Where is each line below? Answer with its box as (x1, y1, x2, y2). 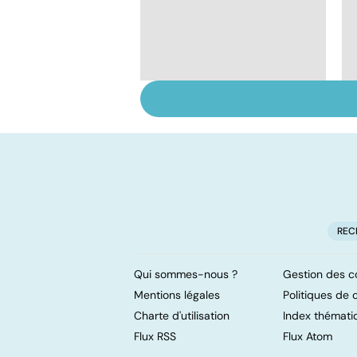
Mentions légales (134, 287, 220, 302)
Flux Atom (283, 328, 332, 343)
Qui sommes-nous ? (134, 266, 237, 281)
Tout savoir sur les (163, 96, 286, 116)
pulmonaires (163, 131, 249, 151)
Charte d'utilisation (134, 308, 229, 323)
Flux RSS (134, 328, 176, 343)
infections (163, 113, 233, 133)
